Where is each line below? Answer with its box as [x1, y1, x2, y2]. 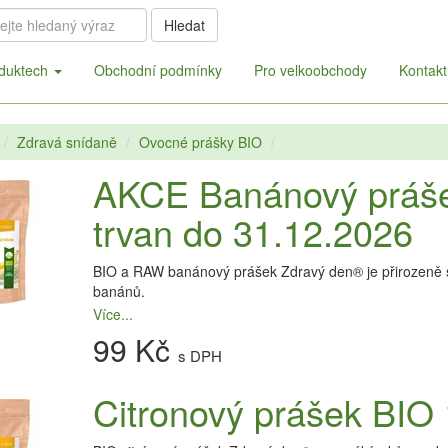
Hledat [163, 15, 205, 35]
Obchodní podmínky [93, 60, 222, 80]
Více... [92, 304, 133, 324]
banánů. [92, 281, 145, 301]
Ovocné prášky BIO [138, 132, 262, 152]
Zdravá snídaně [16, 132, 117, 152]
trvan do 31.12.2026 [92, 206, 413, 257]
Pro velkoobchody [253, 60, 367, 80]
